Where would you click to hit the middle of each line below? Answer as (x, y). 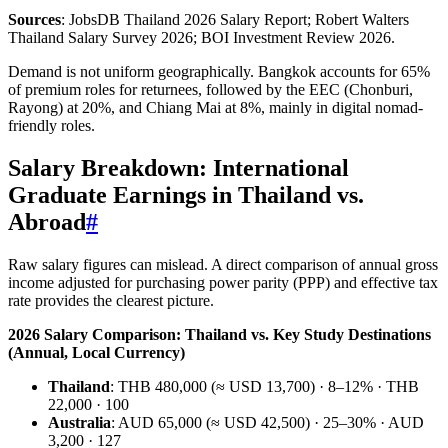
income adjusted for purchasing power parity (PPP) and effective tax (223, 282)
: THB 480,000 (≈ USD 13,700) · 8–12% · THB (264, 386)
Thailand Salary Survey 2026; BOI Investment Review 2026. (201, 37)
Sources (34, 19)
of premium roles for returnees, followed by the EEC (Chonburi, (210, 89)
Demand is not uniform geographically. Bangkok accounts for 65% (219, 71)
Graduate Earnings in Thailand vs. (186, 194)
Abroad (47, 221)
